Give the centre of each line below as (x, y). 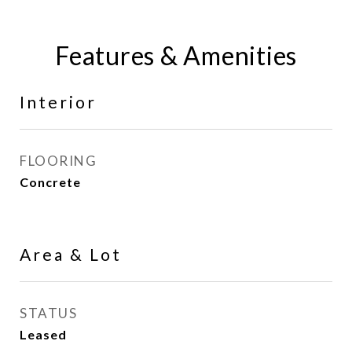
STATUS (48, 313)
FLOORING (58, 161)
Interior (58, 102)
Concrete (50, 182)
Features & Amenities (176, 55)
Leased (43, 334)
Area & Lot (71, 254)
